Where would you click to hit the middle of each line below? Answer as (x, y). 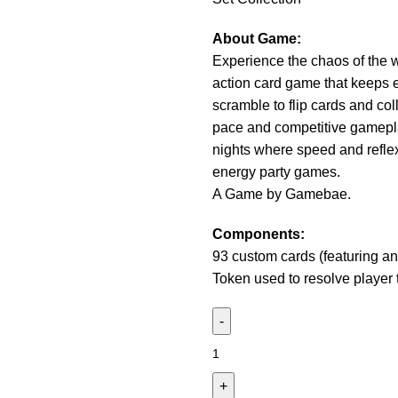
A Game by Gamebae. (282, 194)
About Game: (257, 39)
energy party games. (276, 172)
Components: (259, 234)
